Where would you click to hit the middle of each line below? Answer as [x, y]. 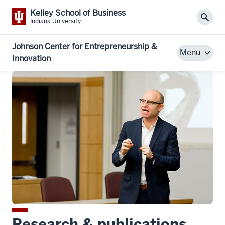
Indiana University [55, 21]
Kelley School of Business [78, 13]
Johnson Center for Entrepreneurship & [85, 46]
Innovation [31, 58]
